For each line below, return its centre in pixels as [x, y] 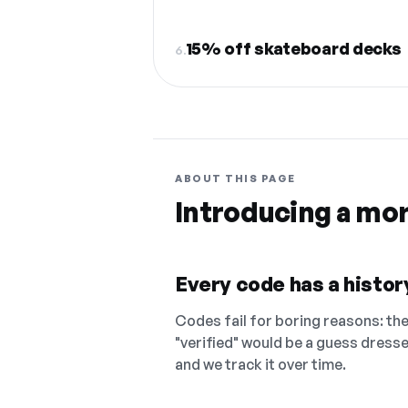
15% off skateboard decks [293, 48]
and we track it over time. [260, 364]
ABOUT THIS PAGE [235, 178]
